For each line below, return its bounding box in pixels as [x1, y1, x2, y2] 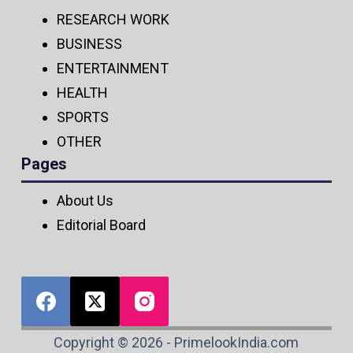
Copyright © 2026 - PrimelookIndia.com [54, 333, 299, 351]
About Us [56, 192, 113, 210]
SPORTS [56, 109, 109, 126]
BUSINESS [56, 35, 122, 53]
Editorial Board [56, 217, 146, 234]
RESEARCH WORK [56, 11, 169, 28]
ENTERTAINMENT [56, 60, 169, 77]
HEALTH [56, 84, 108, 102]
